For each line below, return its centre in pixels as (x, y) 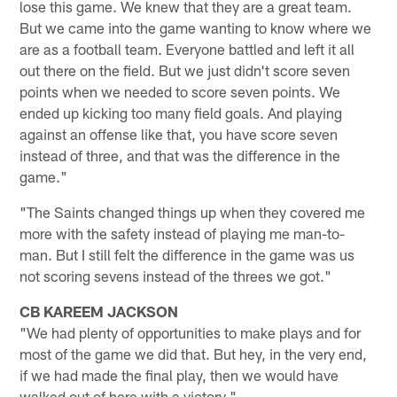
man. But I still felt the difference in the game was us (187, 254)
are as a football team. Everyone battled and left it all (187, 48)
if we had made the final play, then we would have (179, 374)
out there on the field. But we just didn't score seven (185, 70)
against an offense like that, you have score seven (179, 133)
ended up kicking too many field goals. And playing (181, 112)
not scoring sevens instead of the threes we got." (176, 275)
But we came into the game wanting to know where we (196, 27)
